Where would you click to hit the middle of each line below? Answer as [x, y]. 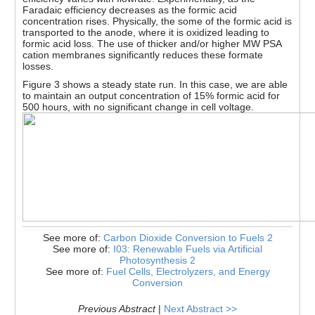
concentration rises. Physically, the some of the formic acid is [157, 21]
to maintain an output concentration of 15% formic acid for [152, 95]
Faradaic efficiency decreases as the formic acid [130, 9]
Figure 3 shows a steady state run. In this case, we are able [155, 84]
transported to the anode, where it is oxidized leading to [146, 32]
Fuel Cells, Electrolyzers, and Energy [188, 271]
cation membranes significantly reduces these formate [143, 54]
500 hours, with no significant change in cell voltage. [139, 107]
